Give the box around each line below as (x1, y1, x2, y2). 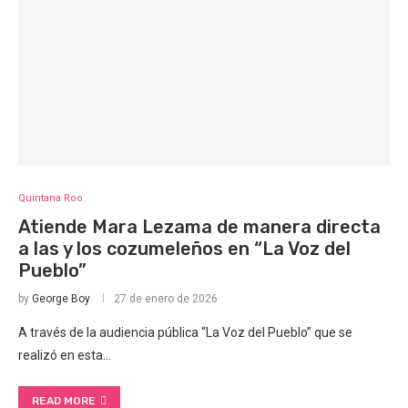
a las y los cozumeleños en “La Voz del (18, 238, 351, 260)
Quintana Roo (18, 192, 83, 205)
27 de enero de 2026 (114, 292, 218, 306)
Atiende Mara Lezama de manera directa (18, 216, 381, 239)
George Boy (32, 292, 90, 306)
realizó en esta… (18, 348, 111, 363)
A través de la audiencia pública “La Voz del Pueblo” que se (18, 325, 352, 341)
